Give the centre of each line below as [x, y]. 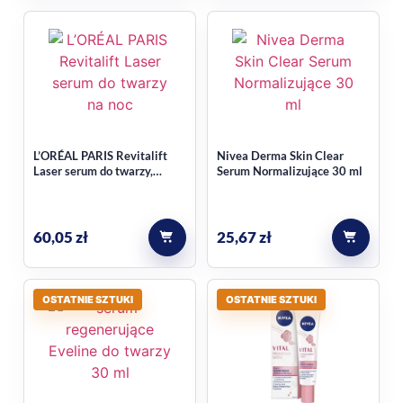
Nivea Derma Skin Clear [280, 156]
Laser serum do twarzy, [93, 171]
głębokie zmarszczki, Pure [101, 187]
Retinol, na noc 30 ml [89, 202]
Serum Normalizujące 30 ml [290, 171]
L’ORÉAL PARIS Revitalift [100, 156]
